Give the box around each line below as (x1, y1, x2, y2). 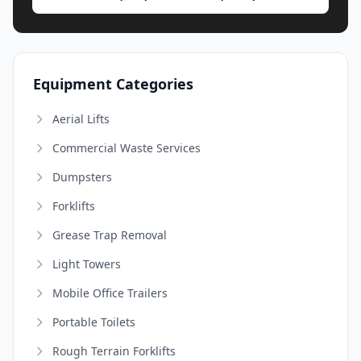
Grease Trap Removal (52, 226, 167, 243)
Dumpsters (52, 168, 112, 185)
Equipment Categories (33, 73, 193, 93)
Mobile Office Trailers (52, 284, 168, 301)
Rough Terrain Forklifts (52, 342, 176, 359)
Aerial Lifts (52, 110, 110, 127)
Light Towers (52, 255, 121, 272)
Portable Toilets (52, 313, 135, 330)
